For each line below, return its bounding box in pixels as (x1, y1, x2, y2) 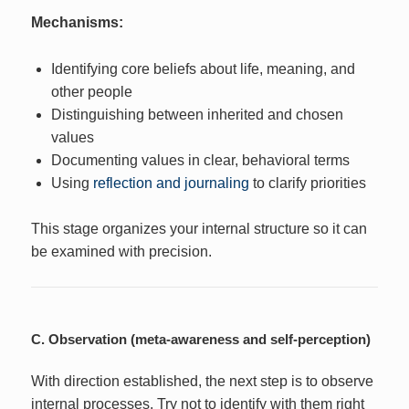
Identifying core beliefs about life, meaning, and (50, 60, 355, 77)
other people (50, 83, 132, 100)
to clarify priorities (248, 174, 366, 191)
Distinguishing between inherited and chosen (50, 106, 343, 122)
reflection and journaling (92, 174, 249, 191)
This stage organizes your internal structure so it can (31, 221, 368, 237)
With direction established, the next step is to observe (31, 372, 374, 389)
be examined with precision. (31, 244, 213, 260)
